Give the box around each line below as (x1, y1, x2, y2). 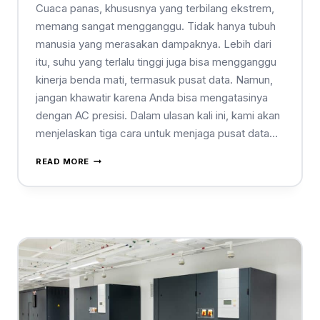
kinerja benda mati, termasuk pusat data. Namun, (36, 73, 273, 87)
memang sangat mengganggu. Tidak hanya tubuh (36, 19, 276, 34)
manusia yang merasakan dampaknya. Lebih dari (36, 37, 271, 51)
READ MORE (36, 156, 90, 167)
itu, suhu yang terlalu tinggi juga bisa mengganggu (36, 55, 276, 69)
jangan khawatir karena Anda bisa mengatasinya (36, 91, 268, 105)
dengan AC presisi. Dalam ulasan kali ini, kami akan (36, 109, 280, 123)
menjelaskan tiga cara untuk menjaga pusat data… (36, 126, 278, 141)
